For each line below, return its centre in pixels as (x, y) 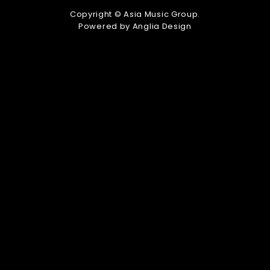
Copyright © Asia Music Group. (135, 14)
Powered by (105, 26)
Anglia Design (162, 26)
